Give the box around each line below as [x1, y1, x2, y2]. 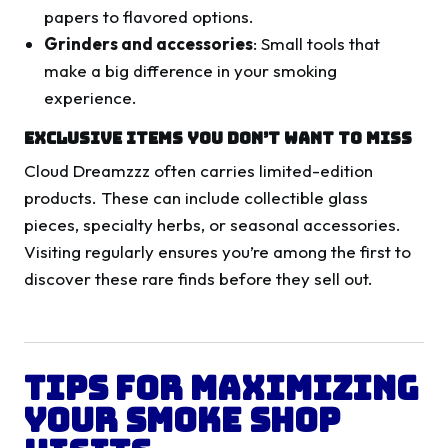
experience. [44, 87, 138, 109]
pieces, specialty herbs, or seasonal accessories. [24, 214, 401, 236]
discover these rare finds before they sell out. [24, 268, 373, 290]
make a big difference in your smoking [44, 60, 338, 82]
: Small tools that [253, 33, 381, 55]
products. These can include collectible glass [24, 187, 368, 209]
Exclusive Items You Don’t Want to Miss [24, 128, 412, 150]
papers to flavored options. [44, 6, 255, 28]
